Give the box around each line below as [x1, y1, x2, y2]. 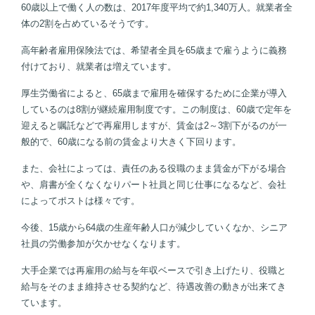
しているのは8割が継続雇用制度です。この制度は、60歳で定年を [21, 104, 292, 115]
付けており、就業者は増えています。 [21, 61, 176, 72]
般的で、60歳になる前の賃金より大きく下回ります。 [21, 136, 241, 148]
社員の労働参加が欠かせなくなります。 [21, 238, 186, 250]
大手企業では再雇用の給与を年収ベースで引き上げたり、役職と [21, 265, 286, 276]
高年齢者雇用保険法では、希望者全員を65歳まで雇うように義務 [21, 45, 287, 56]
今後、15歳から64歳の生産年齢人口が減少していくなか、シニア [21, 222, 288, 233]
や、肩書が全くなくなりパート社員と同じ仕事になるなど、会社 [21, 179, 286, 191]
